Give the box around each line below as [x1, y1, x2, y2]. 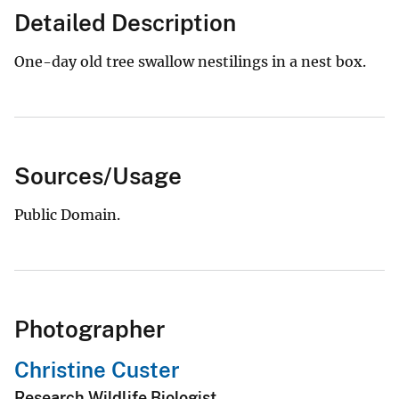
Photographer [14, 314, 165, 343]
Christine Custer [14, 356, 180, 382]
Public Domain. [14, 205, 120, 224]
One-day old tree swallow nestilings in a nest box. [14, 52, 366, 70]
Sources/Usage [14, 161, 182, 190]
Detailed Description [14, 8, 236, 37]
